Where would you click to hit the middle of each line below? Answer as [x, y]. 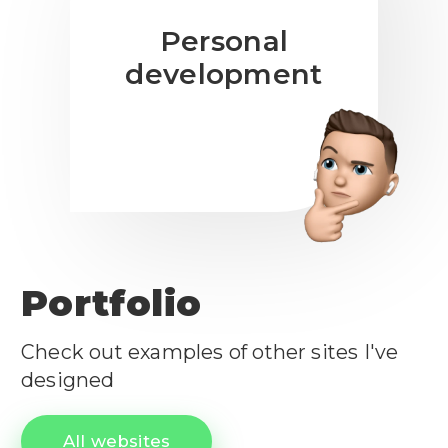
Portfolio [111, 303]
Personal [224, 41]
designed [68, 380]
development [224, 74]
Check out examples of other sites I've [210, 352]
